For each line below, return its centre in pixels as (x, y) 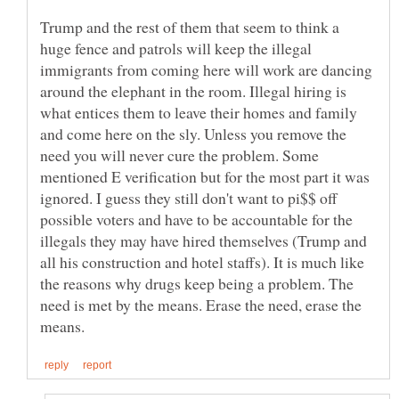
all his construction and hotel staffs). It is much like (202, 261)
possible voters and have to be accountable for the (196, 219)
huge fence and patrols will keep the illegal (176, 48)
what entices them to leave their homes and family (199, 112)
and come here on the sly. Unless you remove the (193, 133)
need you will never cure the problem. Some (179, 155)
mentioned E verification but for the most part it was (205, 176)
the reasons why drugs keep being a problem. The (197, 283)
